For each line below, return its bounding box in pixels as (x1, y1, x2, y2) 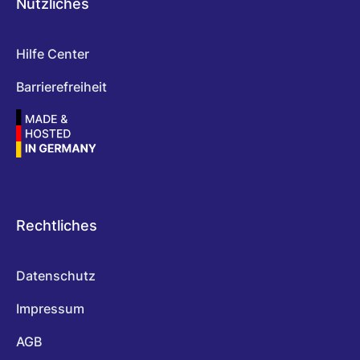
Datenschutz (16, 268, 96, 284)
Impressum (16, 301, 84, 317)
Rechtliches (16, 217, 97, 235)
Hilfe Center (16, 46, 89, 63)
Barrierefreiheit (16, 79, 107, 96)
